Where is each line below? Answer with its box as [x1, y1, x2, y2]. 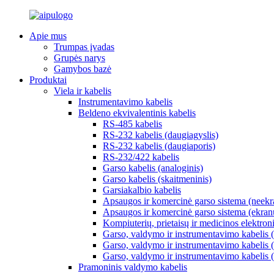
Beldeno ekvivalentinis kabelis [78, 108, 196, 118]
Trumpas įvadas [54, 42, 114, 52]
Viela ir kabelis [54, 86, 111, 96]
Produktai [29, 75, 67, 85]
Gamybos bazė [54, 64, 111, 74]
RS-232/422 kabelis [103, 152, 179, 162]
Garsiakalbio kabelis [103, 185, 181, 195]
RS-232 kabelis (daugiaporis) [103, 141, 215, 151]
